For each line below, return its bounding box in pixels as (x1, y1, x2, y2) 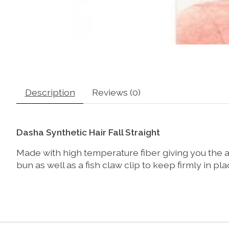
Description (25, 86, 75, 98)
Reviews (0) (91, 86, 141, 98)
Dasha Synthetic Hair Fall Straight (16, 126, 160, 138)
